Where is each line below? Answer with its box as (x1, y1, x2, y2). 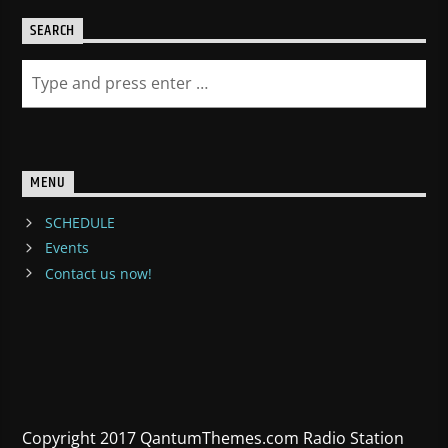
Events (44, 238, 89, 258)
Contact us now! (44, 263, 152, 283)
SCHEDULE (44, 213, 115, 233)
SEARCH (30, 18, 76, 44)
